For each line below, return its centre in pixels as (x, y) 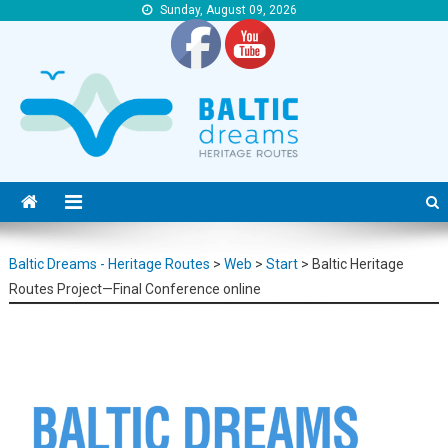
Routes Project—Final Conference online (134, 288)
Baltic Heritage (357, 263)
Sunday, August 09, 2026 (228, 10)
